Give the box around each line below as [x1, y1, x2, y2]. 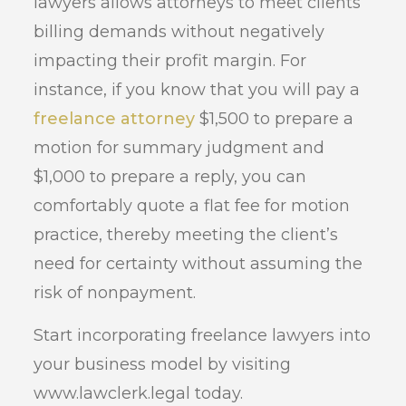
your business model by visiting [34, 353, 292, 374]
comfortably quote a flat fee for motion [34, 196, 351, 217]
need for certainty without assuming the [34, 254, 363, 275]
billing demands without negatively [34, 22, 325, 43]
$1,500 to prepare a [195, 109, 354, 130]
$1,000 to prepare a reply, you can [34, 167, 307, 188]
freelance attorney [34, 109, 196, 130]
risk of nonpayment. [34, 283, 197, 304]
